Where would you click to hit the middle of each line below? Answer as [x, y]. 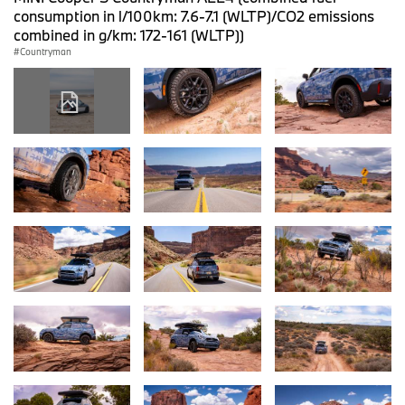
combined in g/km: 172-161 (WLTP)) [129, 35]
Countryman [46, 52]
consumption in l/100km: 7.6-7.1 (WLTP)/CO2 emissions [194, 16]
